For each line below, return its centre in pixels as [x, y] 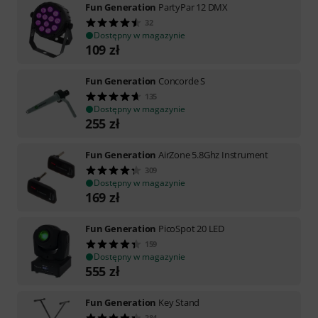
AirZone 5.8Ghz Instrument [214, 154]
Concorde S [182, 81]
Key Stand [179, 302]
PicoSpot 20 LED [192, 228]
